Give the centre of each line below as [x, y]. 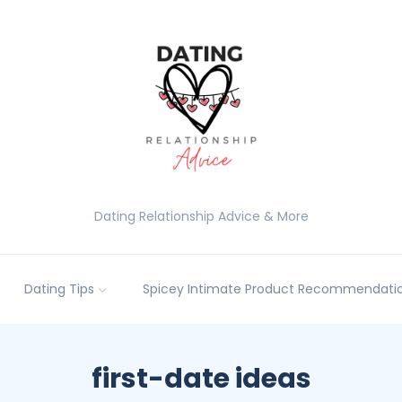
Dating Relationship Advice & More [201, 216]
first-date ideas [201, 379]
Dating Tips [59, 289]
